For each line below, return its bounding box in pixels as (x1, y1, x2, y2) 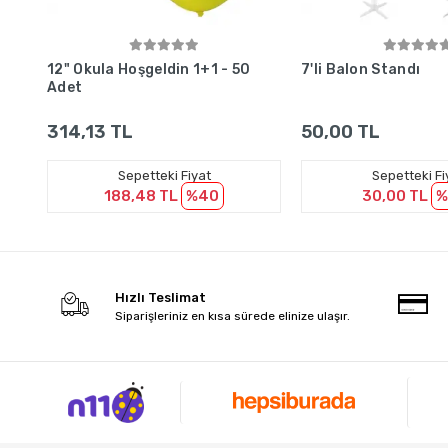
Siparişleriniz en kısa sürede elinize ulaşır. (115, 308, 351, 323)
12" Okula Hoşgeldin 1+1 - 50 (47, 60, 251, 78)
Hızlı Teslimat (115, 289, 207, 305)
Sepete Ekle (131, 49, 205, 65)
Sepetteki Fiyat (117, 167, 211, 183)
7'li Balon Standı (301, 60, 421, 78)
